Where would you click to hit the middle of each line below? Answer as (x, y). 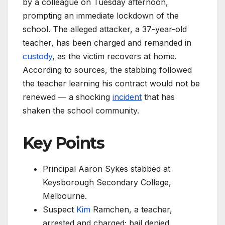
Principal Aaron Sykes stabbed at (106, 169)
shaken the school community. (81, 111)
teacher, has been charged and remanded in (107, 43)
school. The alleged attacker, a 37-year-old (105, 29)
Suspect (60, 210)
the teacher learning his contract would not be (111, 84)
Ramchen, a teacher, (131, 210)
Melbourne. (65, 196)
